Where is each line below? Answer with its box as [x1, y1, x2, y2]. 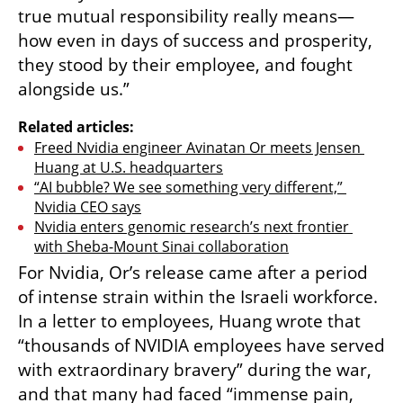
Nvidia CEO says [34, 197, 141, 218]
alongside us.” [18, 77, 130, 102]
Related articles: [18, 117, 134, 138]
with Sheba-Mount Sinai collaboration [34, 237, 289, 257]
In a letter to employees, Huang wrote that [18, 309, 361, 334]
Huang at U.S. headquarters [34, 157, 223, 178]
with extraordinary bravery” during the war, [18, 358, 372, 382]
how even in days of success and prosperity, [18, 29, 372, 53]
